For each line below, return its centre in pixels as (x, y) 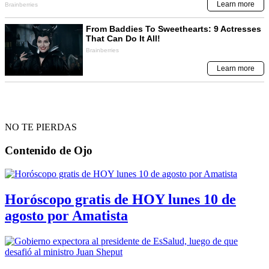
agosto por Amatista (66, 215)
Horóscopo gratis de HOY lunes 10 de (120, 199)
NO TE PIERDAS (41, 127)
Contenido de (38, 151)
